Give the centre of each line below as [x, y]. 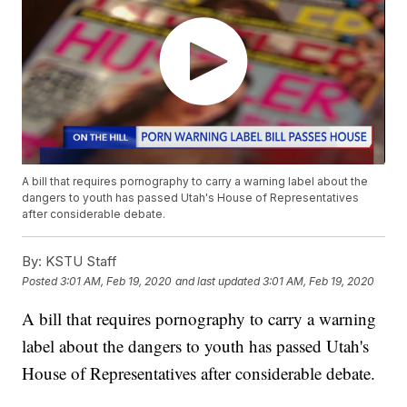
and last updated [218, 281]
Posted [41, 281]
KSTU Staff [80, 262]
